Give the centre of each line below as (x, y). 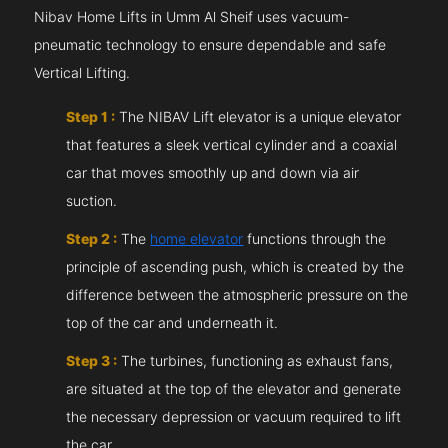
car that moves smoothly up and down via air (213, 172)
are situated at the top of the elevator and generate (234, 388)
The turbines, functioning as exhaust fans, (255, 360)
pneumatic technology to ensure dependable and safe (210, 44)
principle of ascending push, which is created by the (235, 266)
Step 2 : (92, 238)
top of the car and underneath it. (172, 322)
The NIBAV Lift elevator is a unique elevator (258, 116)
